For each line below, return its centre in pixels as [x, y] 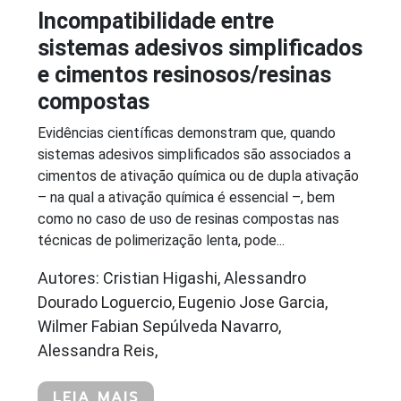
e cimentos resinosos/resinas [184, 74]
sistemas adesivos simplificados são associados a [194, 154]
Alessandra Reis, [98, 350]
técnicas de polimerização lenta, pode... [161, 240]
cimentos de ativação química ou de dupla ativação [198, 175]
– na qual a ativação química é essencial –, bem [186, 197]
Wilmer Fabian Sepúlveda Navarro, [159, 326]
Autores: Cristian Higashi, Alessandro [172, 277]
